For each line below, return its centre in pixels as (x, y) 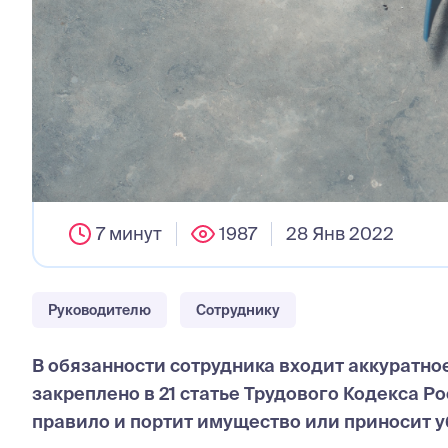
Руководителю (99, 309)
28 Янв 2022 (340, 234)
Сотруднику (238, 309)
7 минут (129, 234)
